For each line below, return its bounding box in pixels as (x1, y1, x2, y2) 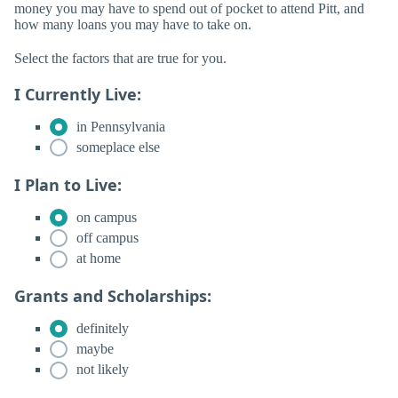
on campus (73, 209, 137, 225)
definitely (73, 320, 129, 336)
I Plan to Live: (14, 173, 122, 195)
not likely (73, 362, 129, 378)
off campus (73, 229, 139, 245)
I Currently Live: (14, 83, 141, 105)
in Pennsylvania (73, 118, 165, 134)
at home (73, 251, 121, 267)
